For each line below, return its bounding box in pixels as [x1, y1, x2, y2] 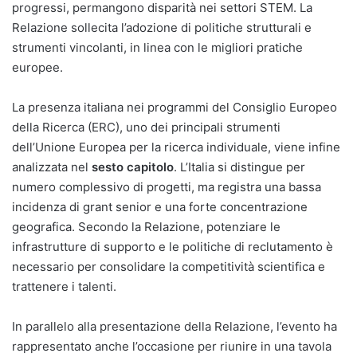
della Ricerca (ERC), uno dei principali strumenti [12, 119, 280, 135]
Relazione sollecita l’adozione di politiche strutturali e [12, 19, 312, 35]
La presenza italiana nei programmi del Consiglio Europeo [12, 99, 337, 115]
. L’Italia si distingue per [174, 159, 305, 175]
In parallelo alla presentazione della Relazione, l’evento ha [12, 318, 337, 334]
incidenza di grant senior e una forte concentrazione [12, 198, 308, 214]
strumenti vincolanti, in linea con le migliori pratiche [12, 39, 303, 55]
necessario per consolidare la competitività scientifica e [12, 258, 325, 274]
